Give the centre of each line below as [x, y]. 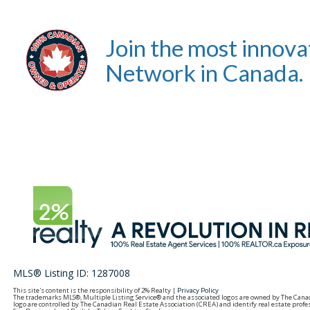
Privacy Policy [198, 290]
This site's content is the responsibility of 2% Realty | [95, 290]
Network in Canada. [204, 73]
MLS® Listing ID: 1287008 [72, 273]
